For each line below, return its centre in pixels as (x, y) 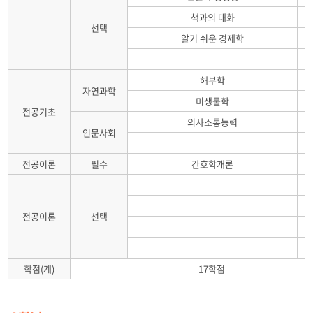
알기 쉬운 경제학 (213, 38)
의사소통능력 (213, 122)
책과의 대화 (212, 17)
